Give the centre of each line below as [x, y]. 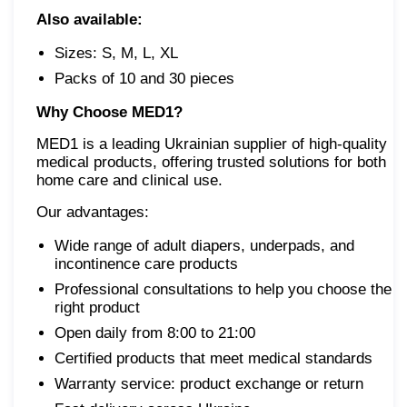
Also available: [89, 20]
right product [97, 308]
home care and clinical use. [129, 181]
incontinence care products [146, 264]
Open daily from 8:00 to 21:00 [155, 333]
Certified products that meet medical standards [213, 359]
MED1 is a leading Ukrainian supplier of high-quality [212, 144]
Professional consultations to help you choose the [223, 290]
